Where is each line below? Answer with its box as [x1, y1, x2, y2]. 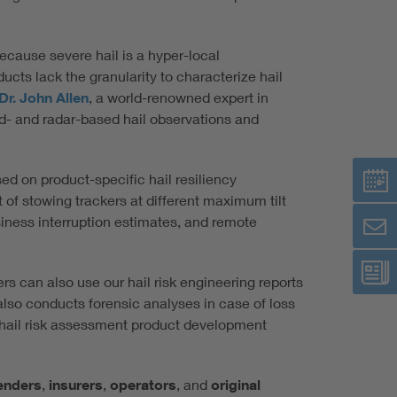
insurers [49, 376, 103, 394]
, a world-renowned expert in [89, 89, 269, 106]
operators [110, 376, 176, 394]
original [211, 376, 261, 394]
